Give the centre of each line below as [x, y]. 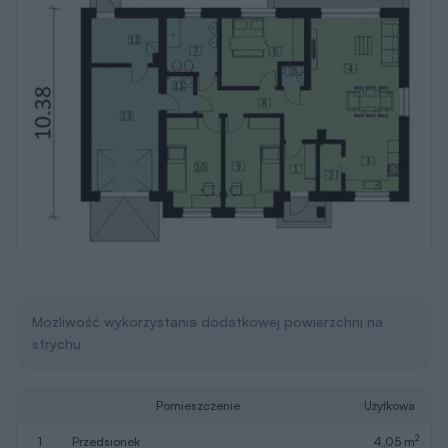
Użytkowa [389, 405]
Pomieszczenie [198, 405]
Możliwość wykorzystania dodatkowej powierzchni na [207, 321]
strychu [56, 343]
